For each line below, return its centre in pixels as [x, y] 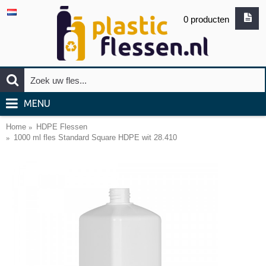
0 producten [206, 19]
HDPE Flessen [62, 127]
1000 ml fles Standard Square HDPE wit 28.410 [95, 137]
